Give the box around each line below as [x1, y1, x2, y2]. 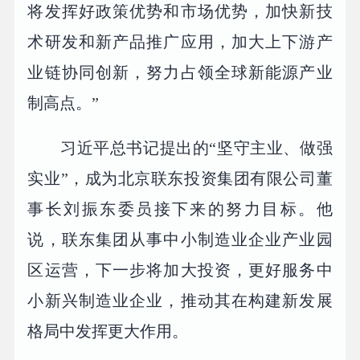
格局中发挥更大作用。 [27, 322, 189, 341]
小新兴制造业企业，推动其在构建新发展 [27, 292, 333, 310]
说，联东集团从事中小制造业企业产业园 [27, 231, 333, 249]
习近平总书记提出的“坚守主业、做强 [60, 139, 333, 157]
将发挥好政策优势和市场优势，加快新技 [27, 2, 333, 21]
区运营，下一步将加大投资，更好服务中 [27, 261, 333, 280]
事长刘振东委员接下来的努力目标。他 [27, 200, 333, 219]
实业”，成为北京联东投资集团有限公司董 [27, 170, 333, 188]
